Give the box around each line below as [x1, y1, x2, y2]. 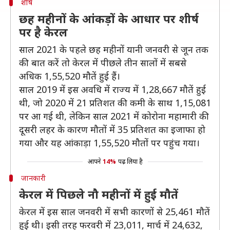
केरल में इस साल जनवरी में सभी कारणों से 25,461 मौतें [19, 205, 210, 218]
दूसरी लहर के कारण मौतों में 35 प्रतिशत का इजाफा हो [19, 123, 205, 136]
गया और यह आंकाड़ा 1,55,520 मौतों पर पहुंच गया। [19, 137, 200, 149]
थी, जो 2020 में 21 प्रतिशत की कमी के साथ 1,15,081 [19, 97, 211, 109]
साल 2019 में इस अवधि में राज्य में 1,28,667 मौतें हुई [19, 83, 206, 95]
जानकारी [21, 173, 46, 183]
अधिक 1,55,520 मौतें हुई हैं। [19, 70, 120, 82]
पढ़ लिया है [118, 157, 143, 166]
